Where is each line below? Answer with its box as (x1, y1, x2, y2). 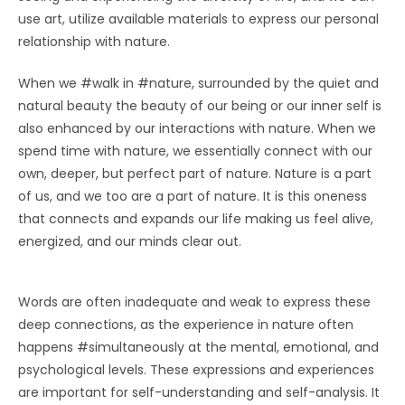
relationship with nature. (18, 32, 170, 51)
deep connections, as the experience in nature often (18, 315, 353, 334)
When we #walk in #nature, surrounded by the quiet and (18, 73, 379, 92)
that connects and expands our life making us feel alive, (18, 209, 373, 228)
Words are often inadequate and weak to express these (18, 292, 371, 311)
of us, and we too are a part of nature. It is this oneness (18, 186, 367, 205)
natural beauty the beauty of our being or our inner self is (18, 96, 381, 115)
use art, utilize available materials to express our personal (18, 9, 379, 28)
